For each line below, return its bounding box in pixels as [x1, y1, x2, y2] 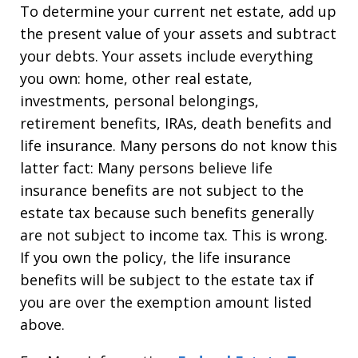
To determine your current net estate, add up [20, 2, 336, 21]
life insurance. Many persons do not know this [20, 136, 337, 155]
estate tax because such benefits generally [20, 203, 314, 222]
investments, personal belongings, [20, 91, 259, 110]
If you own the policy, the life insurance [20, 248, 291, 267]
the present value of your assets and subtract [20, 24, 336, 43]
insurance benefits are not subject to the [20, 181, 304, 200]
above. [20, 315, 65, 334]
